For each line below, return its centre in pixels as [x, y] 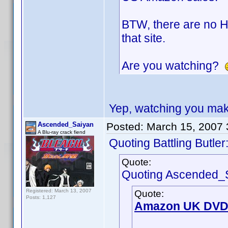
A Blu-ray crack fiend [62, 132]
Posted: [126, 126]
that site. [144, 38]
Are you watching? [173, 66]
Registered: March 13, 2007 [59, 191]
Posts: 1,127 [41, 197]
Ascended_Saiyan [66, 124]
